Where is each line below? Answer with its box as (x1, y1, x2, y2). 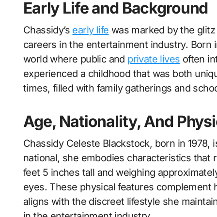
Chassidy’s (23, 24, 73, 36)
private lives (127, 53, 180, 65)
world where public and (23, 53, 128, 65)
